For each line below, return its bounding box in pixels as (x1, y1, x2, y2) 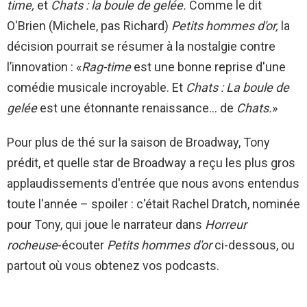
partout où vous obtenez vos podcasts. (7, 258, 219, 273)
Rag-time (82, 59, 131, 74)
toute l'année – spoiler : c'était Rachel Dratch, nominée (7, 196, 300, 211)
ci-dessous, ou (212, 237, 295, 252)
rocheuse (7, 237, 58, 252)
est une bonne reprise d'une (131, 59, 286, 74)
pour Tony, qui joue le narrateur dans (7, 217, 205, 232)
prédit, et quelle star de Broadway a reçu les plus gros (7, 155, 295, 170)
